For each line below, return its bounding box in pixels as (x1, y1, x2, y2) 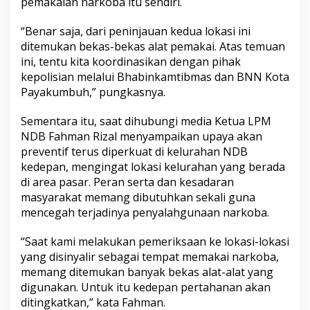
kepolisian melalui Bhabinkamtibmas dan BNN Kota (21, 69, 289, 84)
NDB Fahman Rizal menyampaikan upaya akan (21, 129, 262, 144)
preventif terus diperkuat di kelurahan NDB (21, 144, 248, 159)
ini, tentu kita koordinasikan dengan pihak (21, 54, 241, 69)
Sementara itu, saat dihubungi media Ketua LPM (21, 113, 271, 129)
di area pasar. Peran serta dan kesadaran (21, 174, 234, 190)
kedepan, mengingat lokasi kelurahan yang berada (21, 159, 285, 174)
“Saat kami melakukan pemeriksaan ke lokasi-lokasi (21, 234, 289, 249)
